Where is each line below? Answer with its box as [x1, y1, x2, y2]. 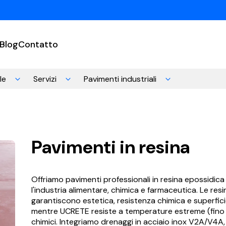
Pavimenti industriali [84, 73, 156, 84]
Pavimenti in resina [31, 135, 190, 159]
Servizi [33, 73, 56, 84]
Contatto [18, 38, 58, 50]
